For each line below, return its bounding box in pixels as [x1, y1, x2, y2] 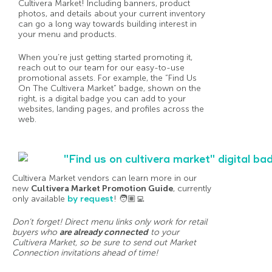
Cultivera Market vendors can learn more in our [12, 172, 197, 183]
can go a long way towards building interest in [18, 19, 197, 30]
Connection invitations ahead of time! [12, 247, 158, 258]
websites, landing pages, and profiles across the [18, 104, 204, 115]
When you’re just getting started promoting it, [18, 52, 192, 63]
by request [67, 193, 114, 204]
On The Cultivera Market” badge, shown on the [18, 83, 201, 94]
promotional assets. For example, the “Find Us [18, 73, 197, 84]
